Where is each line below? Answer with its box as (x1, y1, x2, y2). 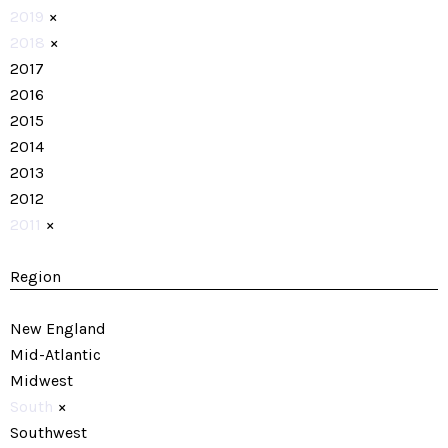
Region (10, 267, 61, 286)
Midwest (10, 371, 73, 390)
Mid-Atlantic (10, 345, 101, 364)
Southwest (10, 423, 87, 442)
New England (10, 319, 106, 338)
